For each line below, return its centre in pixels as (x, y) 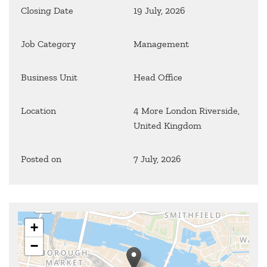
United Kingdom (167, 125)
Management (161, 44)
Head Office (158, 77)
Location (38, 110)
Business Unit (49, 77)
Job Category (48, 44)
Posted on (41, 159)
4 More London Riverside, (187, 110)
